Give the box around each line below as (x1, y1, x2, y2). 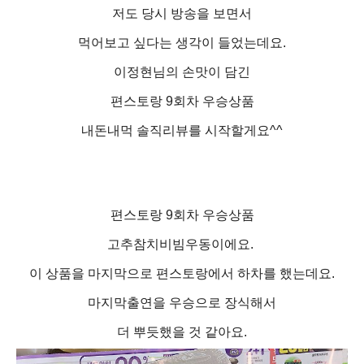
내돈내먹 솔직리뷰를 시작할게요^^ (81, 123, 283, 137)
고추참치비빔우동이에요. (107, 236, 257, 251)
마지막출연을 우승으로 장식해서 (88, 295, 276, 310)
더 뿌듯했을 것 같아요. (117, 324, 247, 339)
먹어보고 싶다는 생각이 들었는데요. (78, 35, 286, 50)
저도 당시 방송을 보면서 (112, 6, 252, 20)
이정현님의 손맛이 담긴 (114, 64, 250, 79)
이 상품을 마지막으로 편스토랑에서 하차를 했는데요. (29, 266, 335, 280)
